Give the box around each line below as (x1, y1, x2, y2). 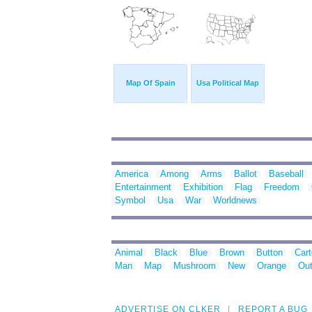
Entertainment (115, 182, 171, 193)
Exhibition (183, 182, 223, 193)
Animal (115, 247, 143, 258)
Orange (257, 260, 286, 272)
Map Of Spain (125, 79, 175, 88)
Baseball (269, 169, 304, 180)
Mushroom (173, 260, 216, 272)
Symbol (115, 195, 146, 206)
